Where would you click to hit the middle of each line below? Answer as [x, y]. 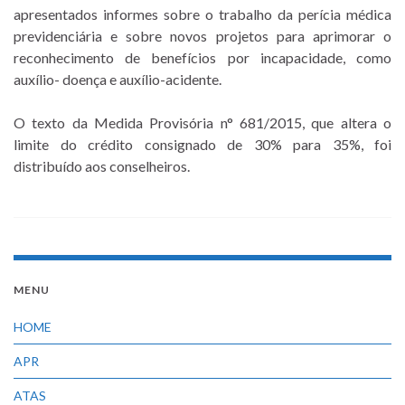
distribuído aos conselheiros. [102, 166]
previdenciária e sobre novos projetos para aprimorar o [202, 36]
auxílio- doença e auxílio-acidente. [118, 80]
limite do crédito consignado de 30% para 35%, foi [202, 145]
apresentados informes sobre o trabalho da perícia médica [202, 14]
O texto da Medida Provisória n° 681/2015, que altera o [202, 123]
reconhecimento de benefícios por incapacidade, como [202, 58]
